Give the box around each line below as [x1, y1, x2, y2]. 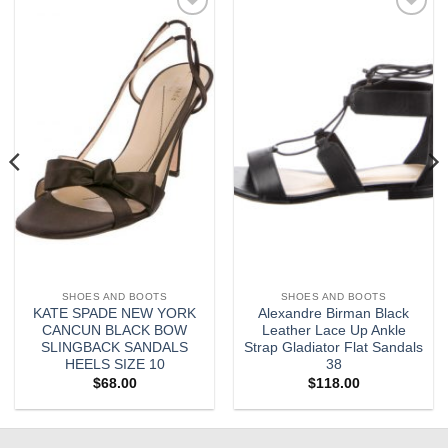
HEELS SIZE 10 [64, 357, 165, 373]
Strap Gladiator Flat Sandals [244, 340, 423, 356]
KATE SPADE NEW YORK [33, 306, 196, 322]
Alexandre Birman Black [258, 306, 409, 322]
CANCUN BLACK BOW [42, 323, 187, 339]
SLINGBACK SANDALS [41, 340, 188, 356]
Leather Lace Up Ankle [261, 323, 406, 339]
